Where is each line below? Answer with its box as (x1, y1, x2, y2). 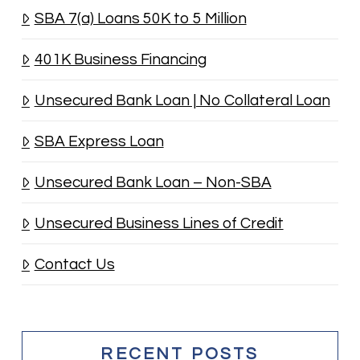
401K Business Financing (34, 51, 207, 67)
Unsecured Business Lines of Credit (34, 215, 284, 231)
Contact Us (34, 256, 115, 272)
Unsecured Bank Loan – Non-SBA (34, 174, 272, 190)
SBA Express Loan (34, 133, 164, 149)
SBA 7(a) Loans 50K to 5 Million (34, 10, 247, 27)
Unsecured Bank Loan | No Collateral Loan (34, 92, 330, 108)
